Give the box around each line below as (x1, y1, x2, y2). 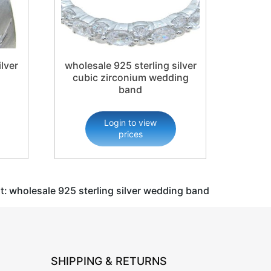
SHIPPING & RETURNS (50, 255, 167, 267)
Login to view (104, 117, 157, 128)
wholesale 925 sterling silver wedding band (9, 184, 209, 197)
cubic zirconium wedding (72, 71, 189, 84)
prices (118, 129, 143, 140)
